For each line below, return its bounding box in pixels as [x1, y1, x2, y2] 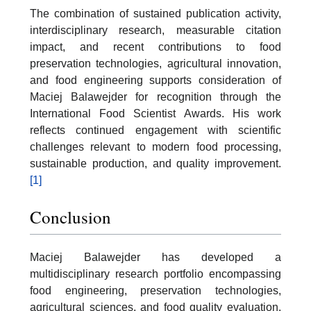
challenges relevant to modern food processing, [30, 140, 281, 153]
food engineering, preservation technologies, [30, 285, 281, 297]
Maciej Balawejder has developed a [30, 251, 281, 264]
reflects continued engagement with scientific [30, 124, 281, 136]
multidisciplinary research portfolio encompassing [30, 268, 281, 280]
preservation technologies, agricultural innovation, [30, 57, 281, 69]
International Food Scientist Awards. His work [30, 107, 281, 119]
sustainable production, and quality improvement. [30, 157, 281, 169]
